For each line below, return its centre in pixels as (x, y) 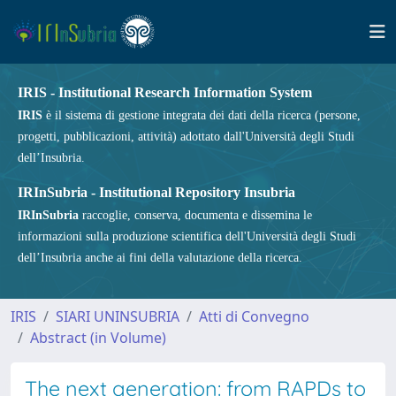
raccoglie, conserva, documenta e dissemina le (195, 215)
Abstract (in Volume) (98, 338)
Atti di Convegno (254, 316)
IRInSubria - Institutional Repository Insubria (156, 192)
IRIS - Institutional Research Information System (165, 92)
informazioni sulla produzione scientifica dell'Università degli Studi (187, 236)
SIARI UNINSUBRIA (118, 316)
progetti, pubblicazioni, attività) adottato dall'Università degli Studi (186, 137)
